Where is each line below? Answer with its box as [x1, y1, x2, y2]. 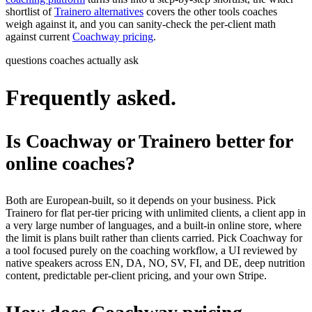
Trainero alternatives [54, 5, 143, 17]
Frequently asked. [6, 85, 176, 111]
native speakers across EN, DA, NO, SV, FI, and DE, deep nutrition [6, 257, 305, 270]
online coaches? [6, 153, 135, 175]
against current [6, 30, 72, 42]
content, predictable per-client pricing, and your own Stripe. [6, 270, 267, 282]
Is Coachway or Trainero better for [6, 130, 292, 153]
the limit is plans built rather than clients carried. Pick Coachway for [6, 232, 302, 244]
